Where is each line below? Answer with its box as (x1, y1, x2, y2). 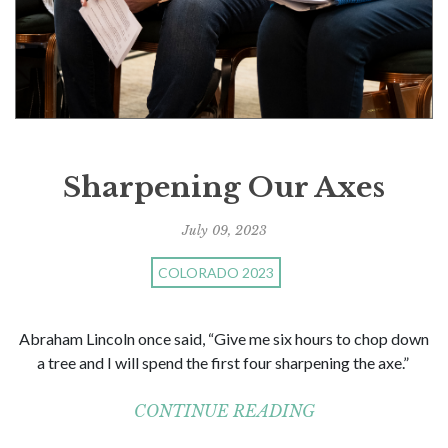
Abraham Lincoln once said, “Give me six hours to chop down (19, 328, 429, 348)
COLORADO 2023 (158, 263, 274, 281)
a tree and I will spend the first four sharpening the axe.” (36, 352, 412, 372)
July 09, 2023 (181, 222, 267, 238)
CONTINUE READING (133, 400, 315, 421)
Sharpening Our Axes (63, 169, 385, 205)
